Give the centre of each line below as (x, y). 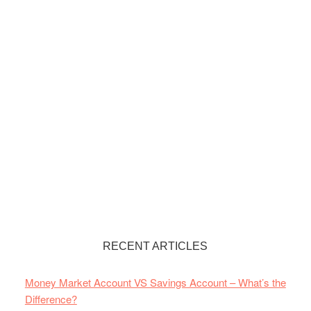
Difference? (51, 299)
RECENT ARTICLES (155, 246)
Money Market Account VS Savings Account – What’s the (155, 282)
